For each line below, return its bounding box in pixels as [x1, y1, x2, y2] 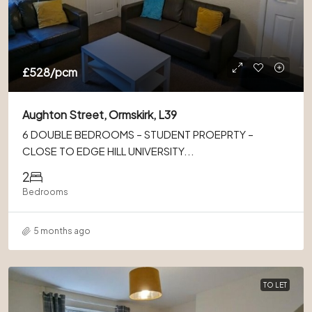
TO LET [263, 281, 287, 289]
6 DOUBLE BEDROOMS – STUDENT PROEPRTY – [22, 127, 253, 141]
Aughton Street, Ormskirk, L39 [22, 107, 177, 122]
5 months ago [33, 226, 91, 236]
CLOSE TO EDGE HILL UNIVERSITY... [22, 144, 194, 157]
